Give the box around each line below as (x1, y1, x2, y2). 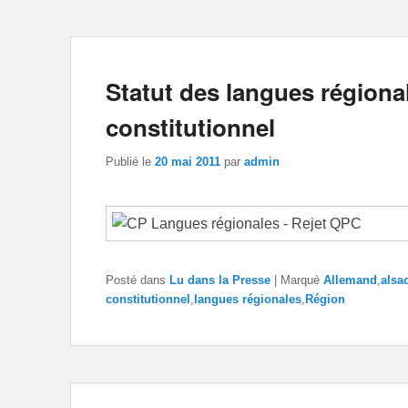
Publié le (106, 154, 155, 168)
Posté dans (106, 273, 166, 288)
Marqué (280, 273, 320, 288)
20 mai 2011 (155, 154, 220, 168)
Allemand (323, 273, 377, 288)
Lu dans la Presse (169, 273, 270, 288)
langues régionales (194, 292, 301, 307)
